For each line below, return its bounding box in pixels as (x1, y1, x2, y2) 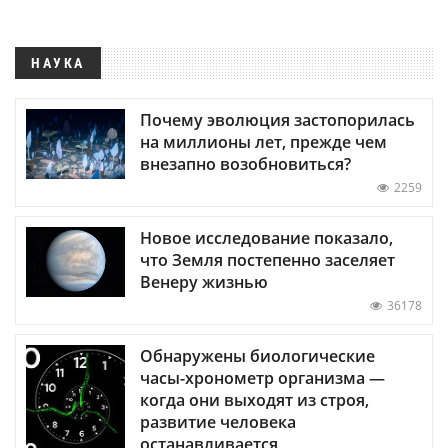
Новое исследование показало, (140, 226, 393, 249)
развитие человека (140, 410, 296, 433)
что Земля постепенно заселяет (140, 248, 395, 271)
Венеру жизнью (140, 270, 268, 293)
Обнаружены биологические (140, 344, 375, 367)
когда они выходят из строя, (140, 388, 369, 411)
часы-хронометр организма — (140, 366, 385, 389)
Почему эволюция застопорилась (140, 108, 415, 131)
